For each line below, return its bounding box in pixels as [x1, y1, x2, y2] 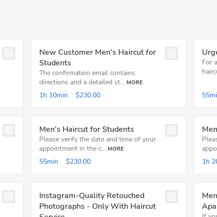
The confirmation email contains [39, 68, 135, 77]
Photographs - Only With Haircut [39, 201, 156, 212]
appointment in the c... [39, 144, 106, 153]
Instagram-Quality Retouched [39, 190, 144, 201]
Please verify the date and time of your [39, 135, 156, 144]
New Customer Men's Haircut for [39, 47, 156, 58]
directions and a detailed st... [39, 77, 124, 87]
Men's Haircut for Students [39, 124, 134, 135]
